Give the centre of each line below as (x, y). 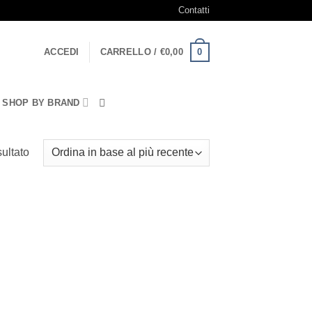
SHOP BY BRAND (41, 102)
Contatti (194, 10)
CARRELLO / (130, 52)
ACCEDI (62, 52)
